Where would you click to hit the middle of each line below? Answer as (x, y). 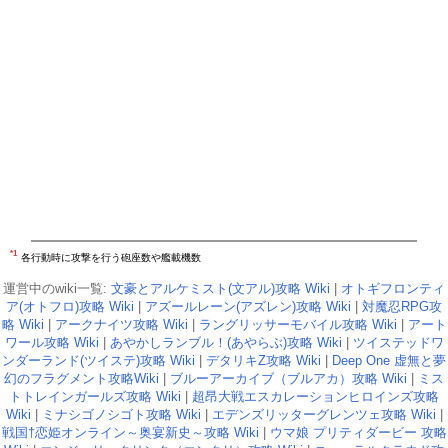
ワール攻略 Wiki (51, 343)
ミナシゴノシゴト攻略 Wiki (121, 415)
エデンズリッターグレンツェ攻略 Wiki (323, 415)
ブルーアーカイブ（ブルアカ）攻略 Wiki (288, 379)
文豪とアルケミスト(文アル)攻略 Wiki (220, 289)
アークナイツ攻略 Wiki (121, 325)
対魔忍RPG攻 (402, 307)
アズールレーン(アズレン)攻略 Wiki (248, 307)
